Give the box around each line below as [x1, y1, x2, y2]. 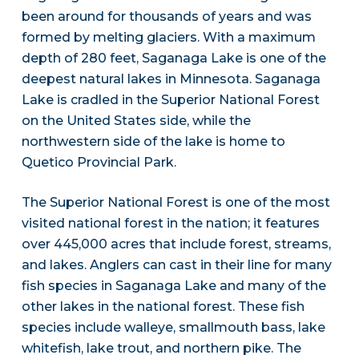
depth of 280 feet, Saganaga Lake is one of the [21, 50, 326, 67]
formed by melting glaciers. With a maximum [21, 30, 316, 46]
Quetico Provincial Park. [21, 155, 176, 171]
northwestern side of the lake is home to [21, 134, 285, 150]
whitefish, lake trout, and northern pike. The [21, 341, 301, 357]
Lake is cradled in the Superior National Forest [21, 92, 320, 108]
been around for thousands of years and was [21, 9, 312, 25]
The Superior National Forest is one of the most [21, 195, 330, 211]
